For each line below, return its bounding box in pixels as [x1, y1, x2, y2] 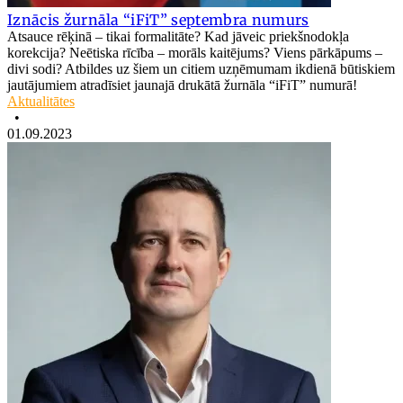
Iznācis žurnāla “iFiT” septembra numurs [7, 10, 309, 29]
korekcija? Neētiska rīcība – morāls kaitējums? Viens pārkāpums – [7, 44, 382, 60]
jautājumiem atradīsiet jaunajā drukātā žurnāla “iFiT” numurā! [7, 76, 357, 93]
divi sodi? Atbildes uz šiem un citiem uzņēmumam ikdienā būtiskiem [7, 60, 395, 76]
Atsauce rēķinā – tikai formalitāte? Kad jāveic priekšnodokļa [7, 28, 349, 44]
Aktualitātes [7, 93, 75, 109]
